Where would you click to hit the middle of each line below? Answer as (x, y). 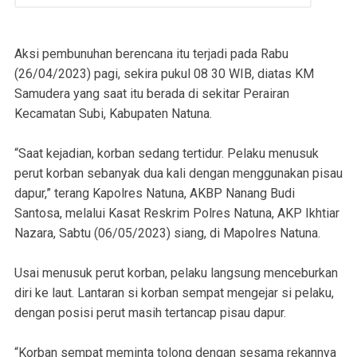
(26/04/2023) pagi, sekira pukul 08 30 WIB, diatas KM (164, 74)
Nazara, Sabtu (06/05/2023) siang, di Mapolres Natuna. (167, 233)
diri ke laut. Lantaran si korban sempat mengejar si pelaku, (174, 293)
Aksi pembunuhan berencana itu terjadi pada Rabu (151, 54)
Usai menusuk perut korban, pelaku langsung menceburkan (176, 273)
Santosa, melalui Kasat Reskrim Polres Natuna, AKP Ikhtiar (177, 214)
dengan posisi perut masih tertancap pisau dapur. (150, 313)
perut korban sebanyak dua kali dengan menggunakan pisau (178, 174)
